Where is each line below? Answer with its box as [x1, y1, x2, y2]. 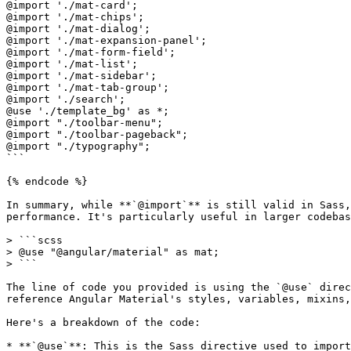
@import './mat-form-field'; [6, 46, 175, 58]
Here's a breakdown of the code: [6, 317, 201, 328]
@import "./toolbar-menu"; [6, 117, 163, 128]
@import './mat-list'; [6, 58, 138, 70]
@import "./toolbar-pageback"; [6, 128, 188, 140]
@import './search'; [6, 93, 125, 105]
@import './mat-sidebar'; [6, 70, 157, 81]
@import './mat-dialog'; [6, 23, 150, 34]
